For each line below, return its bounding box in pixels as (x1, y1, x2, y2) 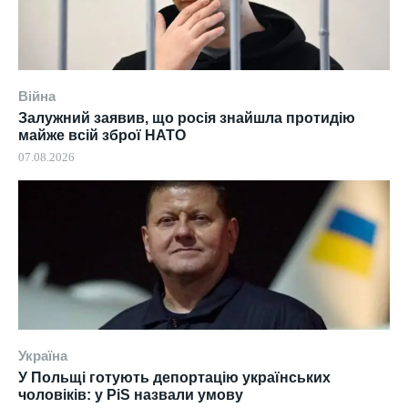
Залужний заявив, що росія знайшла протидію (18, 110, 355, 127)
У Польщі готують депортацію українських (18, 369, 331, 385)
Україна (18, 347, 67, 363)
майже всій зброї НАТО (18, 127, 186, 144)
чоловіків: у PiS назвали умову (18, 386, 243, 403)
